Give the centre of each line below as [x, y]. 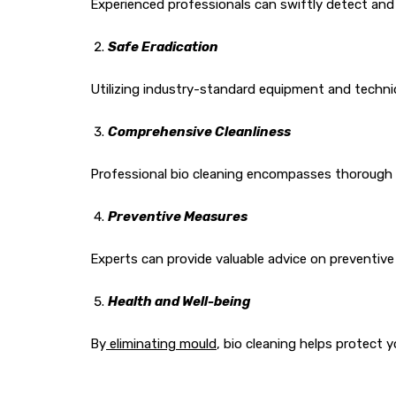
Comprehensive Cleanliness [199, 132]
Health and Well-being [179, 301]
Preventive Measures [178, 217]
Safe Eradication [163, 47]
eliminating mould [161, 344]
